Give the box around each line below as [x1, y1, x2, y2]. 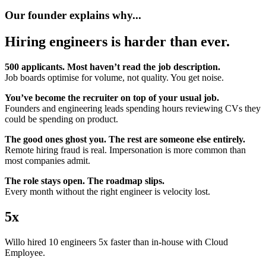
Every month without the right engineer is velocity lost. [5, 186, 210, 197]
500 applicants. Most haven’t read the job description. [5, 62, 220, 72]
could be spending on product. [5, 114, 118, 125]
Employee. [5, 248, 45, 258]
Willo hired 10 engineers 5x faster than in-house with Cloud [5, 237, 228, 248]
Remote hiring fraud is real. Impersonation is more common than [5, 145, 246, 156]
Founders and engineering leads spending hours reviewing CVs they [5, 103, 261, 114]
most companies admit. [5, 156, 90, 166]
